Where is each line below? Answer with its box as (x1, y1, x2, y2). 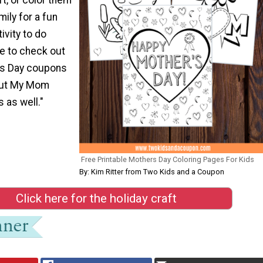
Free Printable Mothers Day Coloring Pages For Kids (81, 155, 254, 164)
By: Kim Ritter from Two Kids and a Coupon (79, 167, 224, 177)
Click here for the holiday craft (16, 191, 177, 206)
